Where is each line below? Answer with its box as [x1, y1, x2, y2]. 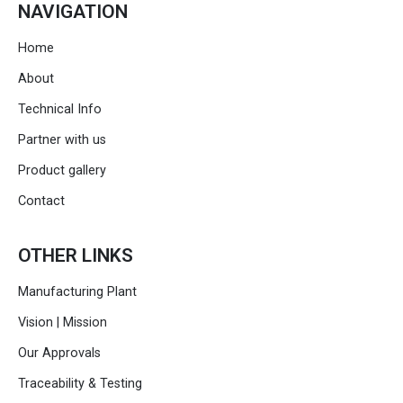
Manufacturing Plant [18, 284, 137, 300]
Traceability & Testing [18, 376, 142, 392]
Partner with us [18, 132, 106, 148]
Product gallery [18, 163, 106, 179]
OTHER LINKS [18, 245, 133, 267]
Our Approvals [18, 345, 101, 362]
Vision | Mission [18, 315, 107, 331]
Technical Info [18, 102, 102, 118]
